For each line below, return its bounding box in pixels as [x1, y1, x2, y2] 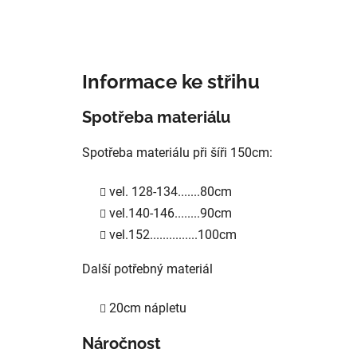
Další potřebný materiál [82, 261, 213, 277]
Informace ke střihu [82, 69, 260, 93]
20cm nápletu [109, 300, 186, 316]
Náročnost [82, 333, 161, 353]
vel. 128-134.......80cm [109, 183, 232, 199]
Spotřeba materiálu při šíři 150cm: [82, 144, 273, 160]
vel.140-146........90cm [109, 205, 232, 221]
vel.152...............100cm [109, 226, 237, 242]
